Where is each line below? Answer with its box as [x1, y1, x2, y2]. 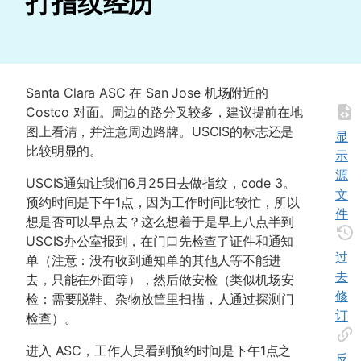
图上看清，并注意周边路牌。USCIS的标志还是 [26, 123, 294, 140]
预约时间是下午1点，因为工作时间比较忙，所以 [26, 194, 300, 211]
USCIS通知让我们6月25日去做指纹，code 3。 [26, 175, 296, 192]
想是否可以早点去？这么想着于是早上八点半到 [26, 214, 294, 230]
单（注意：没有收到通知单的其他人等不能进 [26, 252, 281, 269]
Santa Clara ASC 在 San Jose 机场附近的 [26, 85, 268, 102]
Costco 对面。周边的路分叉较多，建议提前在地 [26, 104, 303, 121]
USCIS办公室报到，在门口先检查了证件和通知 [26, 233, 294, 250]
